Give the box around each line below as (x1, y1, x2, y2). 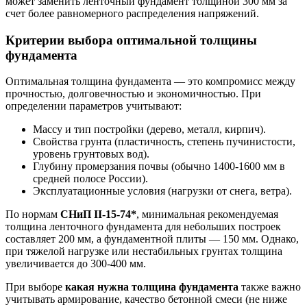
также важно (238, 281, 301, 293)
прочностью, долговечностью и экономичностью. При (5, 88, 261, 100)
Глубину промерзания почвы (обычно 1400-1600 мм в (33, 160, 285, 173)
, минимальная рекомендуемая (136, 208, 278, 221)
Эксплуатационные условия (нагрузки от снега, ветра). (33, 185, 292, 197)
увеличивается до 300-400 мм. (5, 258, 146, 270)
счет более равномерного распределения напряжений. (5, 8, 259, 19)
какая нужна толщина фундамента (65, 281, 238, 293)
